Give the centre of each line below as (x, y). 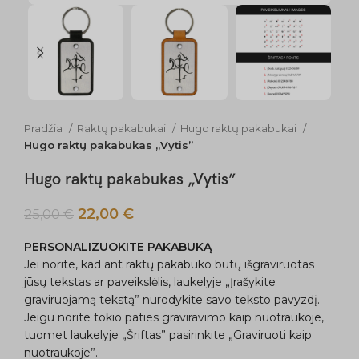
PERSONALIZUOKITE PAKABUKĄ (118, 247)
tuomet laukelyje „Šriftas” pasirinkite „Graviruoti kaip (168, 335)
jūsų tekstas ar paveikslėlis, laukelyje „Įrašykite (150, 282)
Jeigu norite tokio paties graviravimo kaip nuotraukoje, (174, 318)
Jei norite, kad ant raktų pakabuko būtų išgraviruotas (169, 265)
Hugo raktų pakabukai (240, 129)
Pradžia (44, 129)
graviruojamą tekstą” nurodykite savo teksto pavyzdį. (172, 300)
